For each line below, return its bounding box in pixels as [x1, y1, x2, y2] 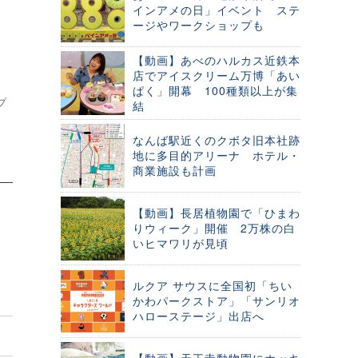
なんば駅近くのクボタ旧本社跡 [133, 132, 300, 148]
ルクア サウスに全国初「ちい [133, 277, 292, 293]
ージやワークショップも [133, 17, 265, 33]
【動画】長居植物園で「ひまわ [133, 205, 300, 221]
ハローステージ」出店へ [133, 308, 265, 324]
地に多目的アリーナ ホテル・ [133, 147, 300, 163]
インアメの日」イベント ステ [133, 2, 300, 18]
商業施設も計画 [133, 162, 217, 178]
